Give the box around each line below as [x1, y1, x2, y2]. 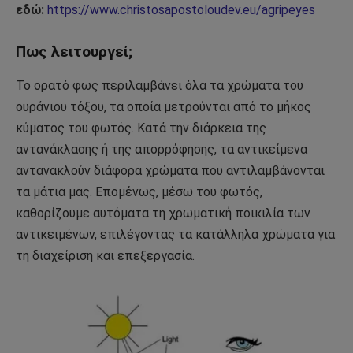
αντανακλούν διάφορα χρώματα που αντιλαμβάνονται [16, 162, 325, 178]
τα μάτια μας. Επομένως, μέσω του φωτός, [16, 184, 262, 199]
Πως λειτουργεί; [16, 43, 132, 61]
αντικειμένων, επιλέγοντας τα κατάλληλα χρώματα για [16, 226, 335, 242]
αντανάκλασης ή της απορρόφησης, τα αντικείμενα [16, 141, 307, 157]
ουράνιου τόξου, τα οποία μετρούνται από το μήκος [16, 98, 311, 114]
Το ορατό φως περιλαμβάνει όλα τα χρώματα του [16, 77, 303, 93]
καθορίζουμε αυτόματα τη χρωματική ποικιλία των [16, 205, 310, 221]
